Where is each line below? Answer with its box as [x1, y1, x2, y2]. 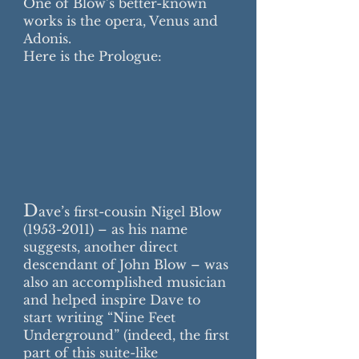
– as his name [94, 221, 188, 237]
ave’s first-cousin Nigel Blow [38, 204, 222, 220]
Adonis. [23, 30, 71, 46]
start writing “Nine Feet [23, 309, 175, 325]
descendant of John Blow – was [23, 256, 228, 272]
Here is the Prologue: [23, 48, 162, 64]
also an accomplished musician [23, 274, 226, 290]
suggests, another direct [23, 239, 178, 255]
